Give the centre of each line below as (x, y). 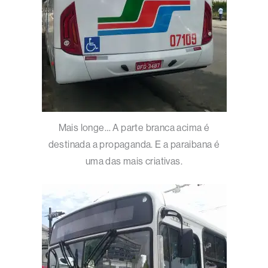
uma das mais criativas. (134, 161)
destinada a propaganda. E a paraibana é (134, 144)
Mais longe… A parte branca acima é (134, 127)
